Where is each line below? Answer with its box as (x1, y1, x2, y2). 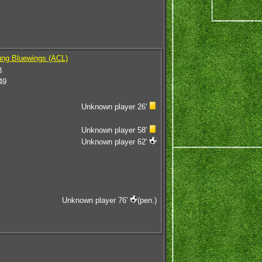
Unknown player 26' (81, 102, 149, 111)
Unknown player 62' (81, 137, 149, 146)
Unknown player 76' (62, 196, 130, 205)
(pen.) (137, 196, 157, 205)
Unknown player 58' (81, 126, 149, 135)
